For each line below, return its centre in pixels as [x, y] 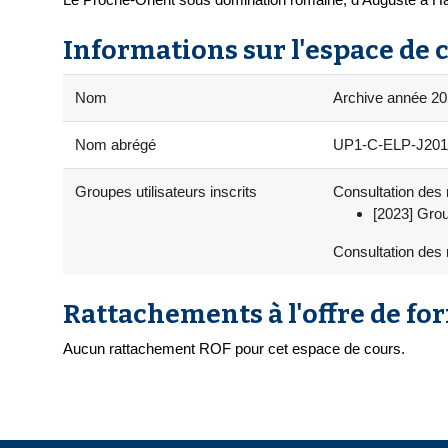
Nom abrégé [115, 145]
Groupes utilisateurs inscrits [166, 192]
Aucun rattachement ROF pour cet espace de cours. [234, 349]
